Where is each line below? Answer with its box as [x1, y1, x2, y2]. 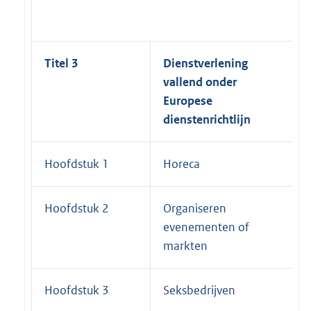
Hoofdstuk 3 [44, 283, 109, 299]
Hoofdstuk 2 [44, 201, 109, 217]
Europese [163, 93, 212, 109]
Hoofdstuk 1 [44, 156, 109, 172]
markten [163, 238, 208, 254]
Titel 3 [44, 56, 78, 72]
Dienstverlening [163, 56, 248, 72]
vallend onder [163, 74, 237, 90]
